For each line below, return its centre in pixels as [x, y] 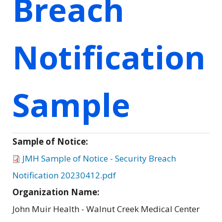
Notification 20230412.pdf [64, 175]
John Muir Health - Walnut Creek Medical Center [106, 209]
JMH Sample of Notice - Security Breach [99, 158]
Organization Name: [57, 192]
